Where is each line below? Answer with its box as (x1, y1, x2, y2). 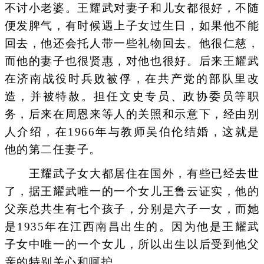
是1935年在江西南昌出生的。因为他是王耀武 (4, 220, 260, 233)
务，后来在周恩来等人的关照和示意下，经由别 (4, 107, 260, 120)
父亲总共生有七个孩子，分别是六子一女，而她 (4, 202, 260, 215)
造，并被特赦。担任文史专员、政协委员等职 (4, 90, 260, 103)
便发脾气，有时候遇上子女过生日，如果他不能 (4, 19, 260, 32)
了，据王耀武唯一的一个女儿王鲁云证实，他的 (4, 184, 260, 197)
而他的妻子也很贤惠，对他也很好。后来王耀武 (4, 54, 260, 67)
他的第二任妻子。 (4, 143, 101, 156)
